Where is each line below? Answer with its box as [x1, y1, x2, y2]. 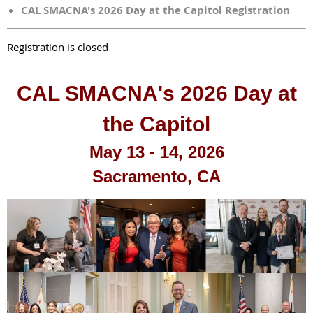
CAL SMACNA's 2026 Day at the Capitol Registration [21, 2, 290, 17]
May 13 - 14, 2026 [89, 142, 224, 161]
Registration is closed [7, 39, 108, 54]
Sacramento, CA [92, 166, 221, 186]
